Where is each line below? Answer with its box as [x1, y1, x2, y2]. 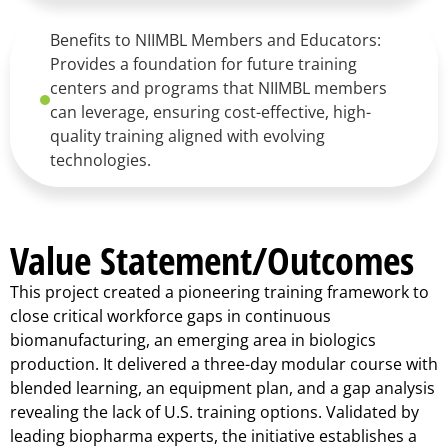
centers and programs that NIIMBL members [50, 76, 387, 99]
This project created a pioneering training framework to [10, 280, 429, 303]
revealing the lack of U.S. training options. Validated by [10, 400, 419, 423]
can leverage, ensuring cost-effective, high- [50, 100, 371, 123]
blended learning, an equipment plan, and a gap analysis [10, 376, 435, 399]
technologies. [50, 148, 151, 171]
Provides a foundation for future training [50, 52, 357, 75]
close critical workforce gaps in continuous [10, 304, 331, 327]
